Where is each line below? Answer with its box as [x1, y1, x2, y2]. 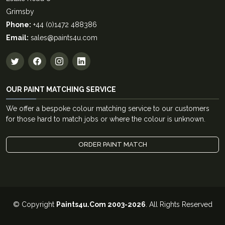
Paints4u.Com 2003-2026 [56, 200, 146, 209]
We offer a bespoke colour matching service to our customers [6, 104, 209, 113]
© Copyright [13, 200, 56, 209]
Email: [6, 34, 29, 42]
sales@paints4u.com [29, 34, 97, 42]
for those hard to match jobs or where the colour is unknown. [6, 115, 205, 124]
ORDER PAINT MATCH [78, 141, 147, 149]
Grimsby [6, 8, 34, 16]
